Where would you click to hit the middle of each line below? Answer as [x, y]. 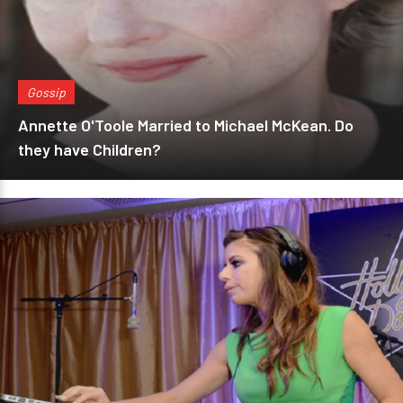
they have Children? [90, 149]
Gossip [46, 92]
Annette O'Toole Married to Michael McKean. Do [186, 125]
